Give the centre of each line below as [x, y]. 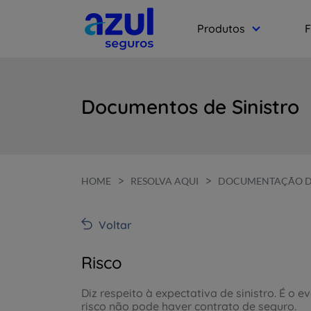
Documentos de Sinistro [190, 106]
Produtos [221, 28]
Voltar [115, 225]
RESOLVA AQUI [165, 181]
